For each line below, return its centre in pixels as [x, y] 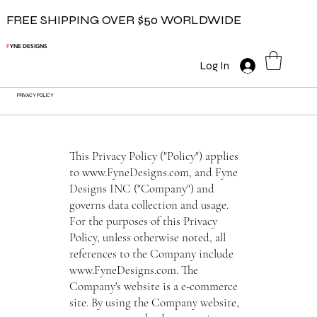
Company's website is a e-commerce [153, 286]
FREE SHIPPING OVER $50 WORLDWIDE [125, 19]
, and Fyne [213, 172]
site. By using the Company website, [154, 302]
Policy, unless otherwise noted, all [147, 237]
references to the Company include [151, 253]
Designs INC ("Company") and [142, 188]
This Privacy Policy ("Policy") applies [154, 156]
